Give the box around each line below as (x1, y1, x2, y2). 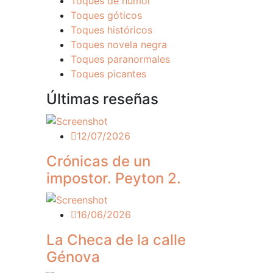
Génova (46, 248, 100, 266)
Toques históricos (71, 24, 152, 36)
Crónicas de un (46, 152, 151, 170)
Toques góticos (71, 9, 142, 21)
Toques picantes (71, 68, 146, 80)
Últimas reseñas (46, 90, 158, 108)
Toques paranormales (71, 53, 170, 65)
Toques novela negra (71, 38, 167, 51)
